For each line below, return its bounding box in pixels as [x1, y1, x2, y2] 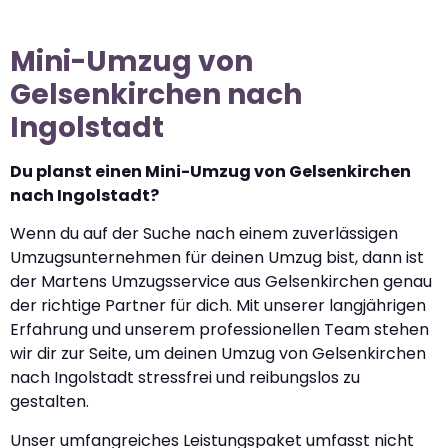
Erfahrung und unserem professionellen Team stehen [10, 318, 429, 342]
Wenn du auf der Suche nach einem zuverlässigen [10, 222, 398, 246]
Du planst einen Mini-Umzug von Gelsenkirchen [10, 160, 411, 184]
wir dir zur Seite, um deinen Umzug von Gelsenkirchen [10, 342, 426, 366]
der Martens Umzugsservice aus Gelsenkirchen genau [10, 270, 432, 294]
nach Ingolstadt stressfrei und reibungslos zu [10, 366, 360, 390]
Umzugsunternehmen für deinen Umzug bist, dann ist [10, 246, 424, 270]
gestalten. [10, 390, 89, 414]
